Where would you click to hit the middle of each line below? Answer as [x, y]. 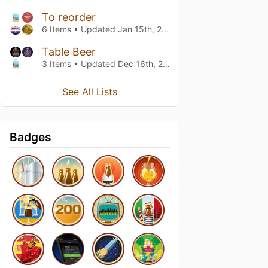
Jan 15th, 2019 [140, 29]
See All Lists [90, 92]
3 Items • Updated [80, 64]
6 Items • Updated [80, 29]
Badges [31, 137]
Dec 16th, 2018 [140, 64]
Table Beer [69, 52]
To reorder [69, 17]
